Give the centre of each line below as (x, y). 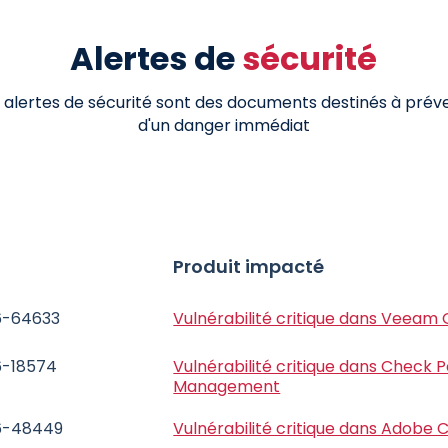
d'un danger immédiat (223, 125)
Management (227, 387)
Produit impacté (249, 267)
